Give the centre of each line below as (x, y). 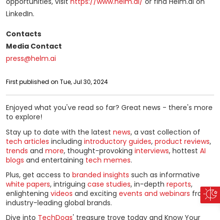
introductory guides (118, 141)
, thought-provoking (99, 151)
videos (62, 193)
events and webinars (154, 193)
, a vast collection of (165, 132)
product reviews (182, 141)
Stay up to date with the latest (59, 132)
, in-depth (149, 184)
